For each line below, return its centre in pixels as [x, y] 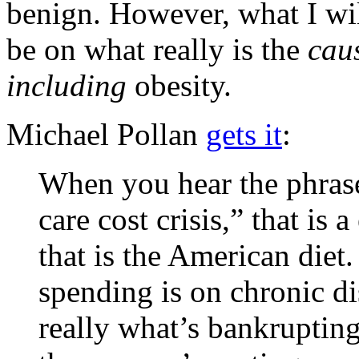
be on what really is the [157, 50]
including [67, 86]
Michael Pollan [106, 135]
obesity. [179, 86]
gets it [244, 135]
